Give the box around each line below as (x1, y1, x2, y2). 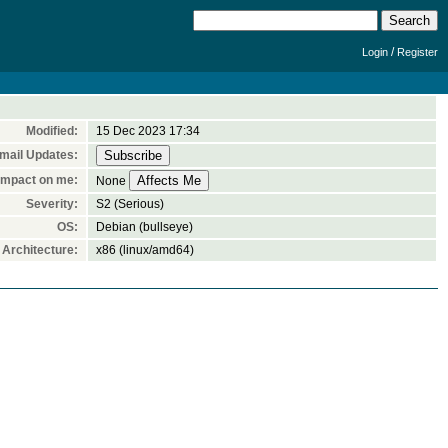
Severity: (26, 197, 78, 211)
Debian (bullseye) (96, 220, 193, 234)
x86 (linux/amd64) (96, 243, 194, 257)
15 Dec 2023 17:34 (96, 124, 200, 138)
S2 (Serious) (96, 197, 164, 211)
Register (397, 46, 438, 58)
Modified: (26, 124, 78, 138)
